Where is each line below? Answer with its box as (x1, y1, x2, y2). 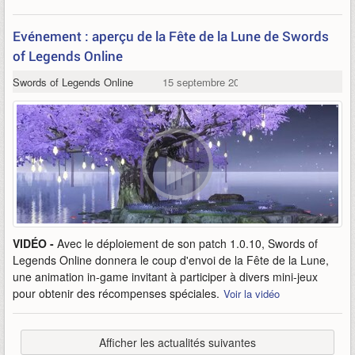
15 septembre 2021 (162, 74, 250, 90)
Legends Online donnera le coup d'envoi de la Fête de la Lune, (13, 252, 329, 268)
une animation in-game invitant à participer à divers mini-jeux (13, 269, 318, 284)
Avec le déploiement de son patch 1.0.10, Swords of (57, 235, 318, 251)
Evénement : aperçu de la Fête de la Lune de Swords (13, 27, 329, 45)
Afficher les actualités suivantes (99, 334, 256, 350)
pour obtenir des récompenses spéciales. (13, 285, 219, 301)
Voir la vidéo (223, 286, 280, 301)
